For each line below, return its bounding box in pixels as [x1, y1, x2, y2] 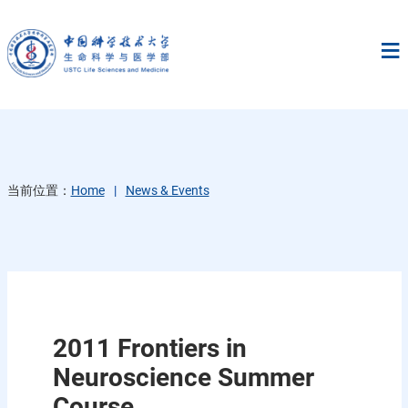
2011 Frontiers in [52, 332, 247, 363]
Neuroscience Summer [52, 362, 314, 393]
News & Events [125, 183, 209, 198]
